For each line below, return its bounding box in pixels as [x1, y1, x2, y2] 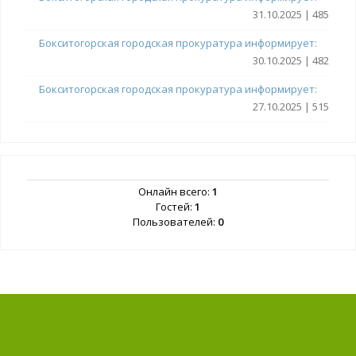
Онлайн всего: [138, 184, 212, 199]
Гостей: [156, 199, 195, 215]
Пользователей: [133, 215, 218, 230]
